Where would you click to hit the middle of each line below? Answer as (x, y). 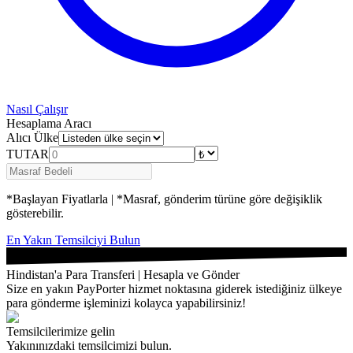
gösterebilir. (35, 213)
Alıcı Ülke (32, 137)
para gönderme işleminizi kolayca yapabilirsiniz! (126, 303)
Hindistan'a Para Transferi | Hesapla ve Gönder (123, 274)
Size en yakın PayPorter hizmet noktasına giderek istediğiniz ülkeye (174, 288)
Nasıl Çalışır (37, 109)
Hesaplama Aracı (49, 123)
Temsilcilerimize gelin (61, 331)
